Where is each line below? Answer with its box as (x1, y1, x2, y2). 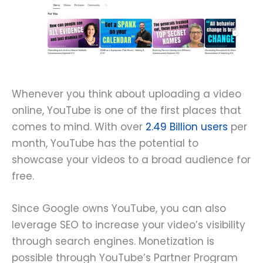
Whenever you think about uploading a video (12, 87, 241, 102)
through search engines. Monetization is (12, 234, 214, 249)
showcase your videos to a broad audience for (12, 153, 251, 167)
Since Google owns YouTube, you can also (12, 201, 226, 216)
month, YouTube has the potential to (12, 136, 198, 151)
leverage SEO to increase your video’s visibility (12, 218, 245, 232)
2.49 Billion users (146, 120, 228, 134)
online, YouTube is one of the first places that (12, 103, 241, 118)
